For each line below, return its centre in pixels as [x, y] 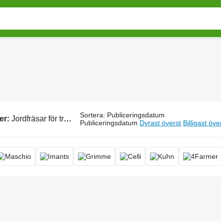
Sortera [92, 115]
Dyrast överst [161, 123]
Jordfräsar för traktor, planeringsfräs [37, 119]
